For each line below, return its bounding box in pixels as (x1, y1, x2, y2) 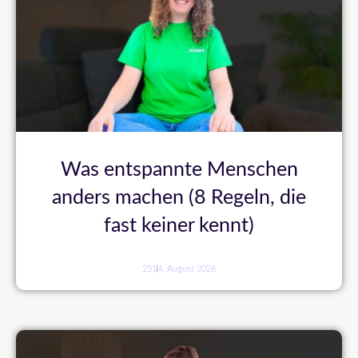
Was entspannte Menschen (60, 160, 298, 181)
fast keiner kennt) (104, 216, 254, 237)
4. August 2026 (157, 265, 216, 274)
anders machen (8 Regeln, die (52, 188, 306, 209)
